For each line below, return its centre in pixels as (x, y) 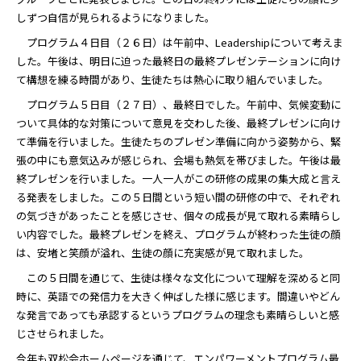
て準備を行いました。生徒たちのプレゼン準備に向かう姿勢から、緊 (178, 141)
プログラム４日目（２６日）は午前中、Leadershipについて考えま (180, 42)
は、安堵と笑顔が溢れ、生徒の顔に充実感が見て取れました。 (163, 252)
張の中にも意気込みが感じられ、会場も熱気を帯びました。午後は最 (178, 160)
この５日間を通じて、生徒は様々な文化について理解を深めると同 (178, 277)
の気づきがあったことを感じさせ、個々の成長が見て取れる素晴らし (178, 215)
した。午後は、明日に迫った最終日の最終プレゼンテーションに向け (178, 60)
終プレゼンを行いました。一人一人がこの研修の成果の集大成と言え (178, 178)
